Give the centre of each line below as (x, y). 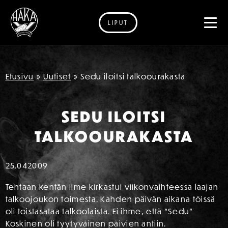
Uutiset (57, 76)
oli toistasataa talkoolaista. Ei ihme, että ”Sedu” (99, 211)
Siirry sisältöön (40, 33)
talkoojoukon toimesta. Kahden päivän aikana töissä (110, 199)
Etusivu (20, 76)
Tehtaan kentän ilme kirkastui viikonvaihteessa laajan (112, 187)
